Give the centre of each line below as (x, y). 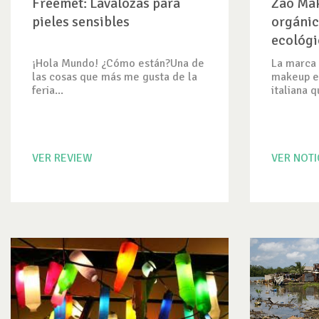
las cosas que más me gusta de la (115, 77)
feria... (48, 90)
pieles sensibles (81, 22)
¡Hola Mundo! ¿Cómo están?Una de (118, 63)
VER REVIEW (62, 158)
